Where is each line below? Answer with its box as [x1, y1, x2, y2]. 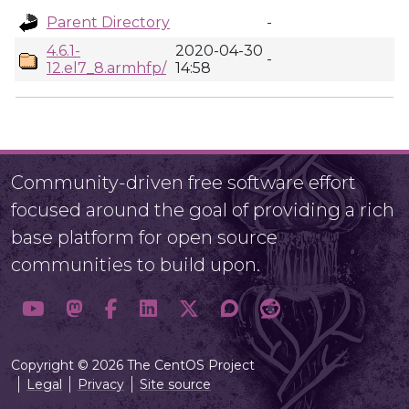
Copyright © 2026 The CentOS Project [11, 357, 255, 373]
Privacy [78, 376, 124, 393]
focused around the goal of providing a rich [11, 199, 394, 221]
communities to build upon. [11, 254, 260, 276]
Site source [140, 376, 211, 393]
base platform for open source [11, 226, 278, 248]
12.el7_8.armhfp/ [47, 59, 166, 77]
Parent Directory [47, 14, 170, 31]
